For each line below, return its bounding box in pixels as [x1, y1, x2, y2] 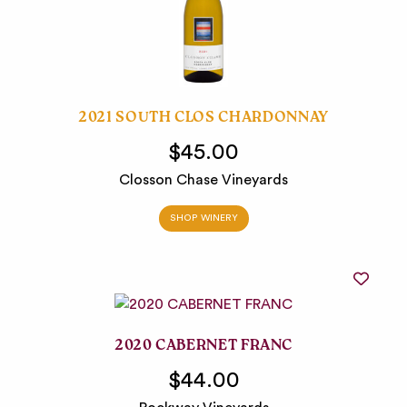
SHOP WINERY [169, 213, 238, 223]
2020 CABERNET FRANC [114, 335, 293, 358]
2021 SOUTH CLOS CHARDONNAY [78, 108, 329, 131]
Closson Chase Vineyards [119, 173, 288, 188]
